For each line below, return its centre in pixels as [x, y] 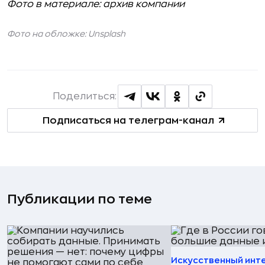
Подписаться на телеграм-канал [128, 120]
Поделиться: [85, 97]
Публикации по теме [80, 200]
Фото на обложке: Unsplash [66, 34]
